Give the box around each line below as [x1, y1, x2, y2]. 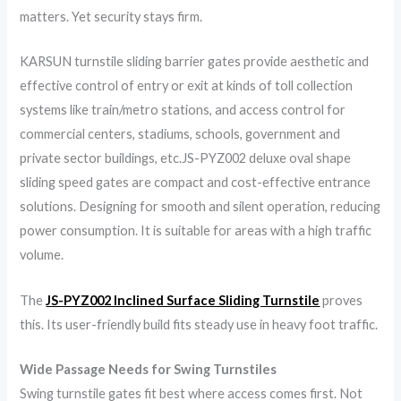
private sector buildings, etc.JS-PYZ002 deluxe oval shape [20, 150, 352, 166]
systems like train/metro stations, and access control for [20, 102, 346, 118]
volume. [20, 247, 64, 263]
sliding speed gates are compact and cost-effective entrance [20, 175, 371, 191]
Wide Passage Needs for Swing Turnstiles [20, 361, 277, 377]
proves [320, 292, 363, 308]
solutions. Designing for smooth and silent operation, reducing [20, 199, 381, 215]
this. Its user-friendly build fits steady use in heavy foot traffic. [20, 316, 379, 332]
